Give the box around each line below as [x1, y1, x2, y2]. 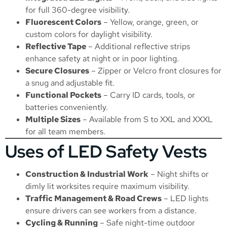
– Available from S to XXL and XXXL [81, 113, 213, 125]
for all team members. [25, 126, 105, 137]
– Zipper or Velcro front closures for [89, 65, 221, 76]
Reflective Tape [25, 41, 86, 52]
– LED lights [162, 193, 208, 204]
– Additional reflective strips [86, 41, 190, 52]
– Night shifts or [148, 168, 209, 179]
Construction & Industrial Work [25, 168, 148, 179]
